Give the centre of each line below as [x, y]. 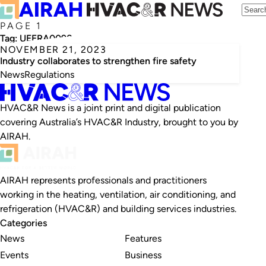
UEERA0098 [46, 38]
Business [143, 255]
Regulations [49, 75]
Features [143, 238]
